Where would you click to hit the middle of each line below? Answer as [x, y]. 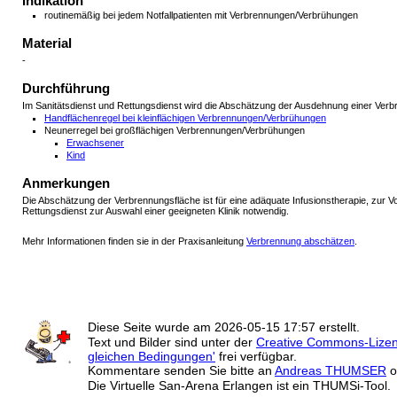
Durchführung [66, 88]
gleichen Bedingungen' [152, 356]
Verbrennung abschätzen [300, 241]
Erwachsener [95, 142]
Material [47, 43]
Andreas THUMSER [331, 371]
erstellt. [338, 327]
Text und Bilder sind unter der [172, 342]
